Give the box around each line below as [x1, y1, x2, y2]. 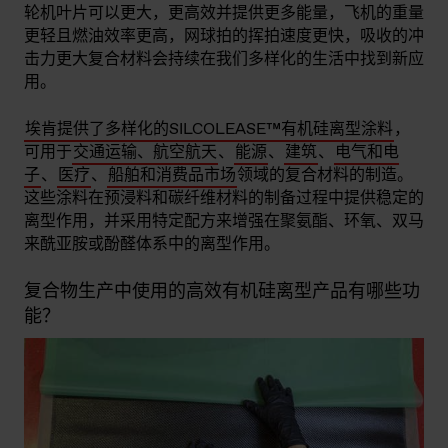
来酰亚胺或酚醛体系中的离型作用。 [24, 234, 280, 255]
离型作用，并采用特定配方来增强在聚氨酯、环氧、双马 [24, 211, 424, 232]
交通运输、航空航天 [73, 142, 217, 163]
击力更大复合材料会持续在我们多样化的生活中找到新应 [24, 49, 424, 70]
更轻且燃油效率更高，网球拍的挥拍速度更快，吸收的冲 [24, 26, 424, 47]
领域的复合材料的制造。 [237, 165, 413, 186]
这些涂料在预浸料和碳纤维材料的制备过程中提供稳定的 [24, 188, 424, 209]
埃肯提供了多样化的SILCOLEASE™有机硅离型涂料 [25, 119, 393, 140]
